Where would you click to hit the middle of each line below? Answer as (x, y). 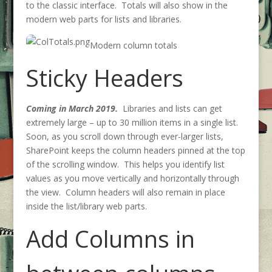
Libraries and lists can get (170, 108)
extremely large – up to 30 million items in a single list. (133, 122)
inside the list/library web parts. (86, 206)
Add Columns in (110, 239)
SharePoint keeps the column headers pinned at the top (135, 150)
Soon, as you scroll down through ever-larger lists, (124, 136)
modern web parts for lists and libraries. (104, 19)
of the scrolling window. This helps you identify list (125, 164)
